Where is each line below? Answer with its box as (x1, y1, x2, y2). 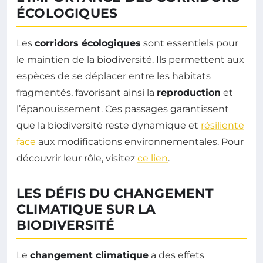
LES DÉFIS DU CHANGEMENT (16, 186, 214, 202)
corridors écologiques (35, 38, 141, 49)
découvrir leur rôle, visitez (16, 153, 137, 164)
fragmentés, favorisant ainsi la (16, 87, 157, 99)
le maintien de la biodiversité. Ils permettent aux (16, 54, 244, 66)
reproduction (157, 87, 221, 99)
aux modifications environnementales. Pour (36, 136, 244, 148)
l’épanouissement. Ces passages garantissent (16, 103, 229, 115)
